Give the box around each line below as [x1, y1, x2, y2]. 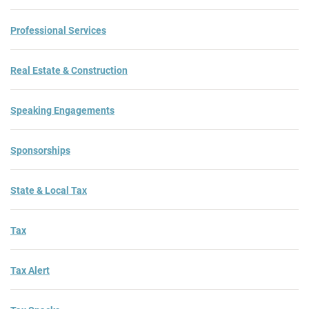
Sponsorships [10, 144, 70, 156]
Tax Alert [10, 264, 50, 276]
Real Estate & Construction [10, 64, 128, 76]
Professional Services [10, 24, 106, 36]
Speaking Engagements [10, 104, 114, 116]
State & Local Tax [10, 184, 87, 196]
